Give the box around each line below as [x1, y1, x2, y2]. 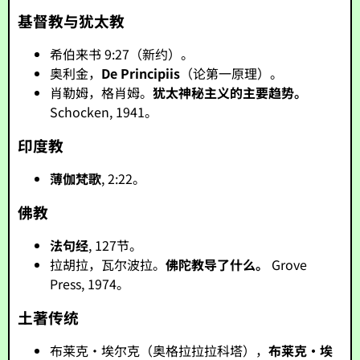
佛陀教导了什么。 [166, 255, 269, 274]
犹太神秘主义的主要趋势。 [153, 83, 308, 102]
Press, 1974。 [50, 274, 130, 293]
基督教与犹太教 [18, 10, 125, 31]
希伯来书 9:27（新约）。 [50, 44, 194, 63]
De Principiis [101, 63, 181, 83]
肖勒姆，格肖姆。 [50, 83, 153, 102]
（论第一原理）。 [180, 63, 284, 83]
